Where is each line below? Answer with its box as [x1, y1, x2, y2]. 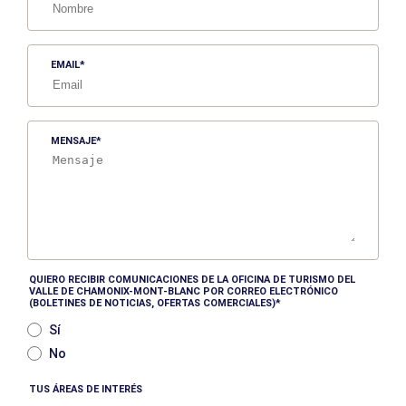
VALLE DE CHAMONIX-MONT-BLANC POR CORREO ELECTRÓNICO [29, 285, 338, 297]
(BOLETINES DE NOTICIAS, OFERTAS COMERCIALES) [29, 297, 275, 309]
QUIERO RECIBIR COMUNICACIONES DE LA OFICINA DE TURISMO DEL [29, 274, 355, 285]
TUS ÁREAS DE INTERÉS [29, 383, 142, 395]
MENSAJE [51, 135, 96, 147]
